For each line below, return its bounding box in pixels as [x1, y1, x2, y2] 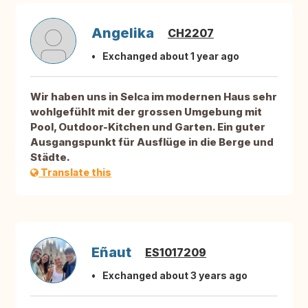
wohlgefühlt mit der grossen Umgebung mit [30, 105, 262, 119]
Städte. [30, 151, 70, 164]
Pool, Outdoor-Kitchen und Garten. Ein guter [30, 120, 265, 134]
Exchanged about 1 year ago [102, 50, 239, 63]
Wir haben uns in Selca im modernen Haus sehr [30, 90, 277, 104]
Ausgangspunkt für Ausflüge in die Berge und [30, 135, 274, 149]
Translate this [38, 166, 111, 179]
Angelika [91, 25, 154, 42]
